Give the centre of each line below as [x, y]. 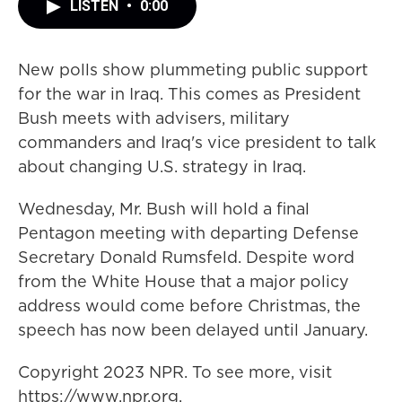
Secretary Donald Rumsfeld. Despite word [186, 257]
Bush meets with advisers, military [154, 118]
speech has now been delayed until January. [193, 330]
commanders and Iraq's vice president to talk [197, 142]
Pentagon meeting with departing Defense [188, 233]
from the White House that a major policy [184, 281]
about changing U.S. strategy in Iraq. [162, 166]
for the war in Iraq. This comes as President [189, 94]
